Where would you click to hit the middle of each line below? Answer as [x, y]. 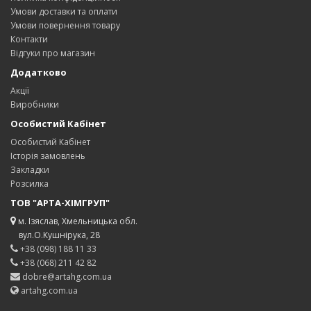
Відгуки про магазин [53, 53]
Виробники [35, 104]
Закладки [30, 170]
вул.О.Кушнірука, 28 [55, 235]
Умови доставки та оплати [64, 11]
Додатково [39, 72]
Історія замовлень [48, 156]
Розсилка [30, 184]
